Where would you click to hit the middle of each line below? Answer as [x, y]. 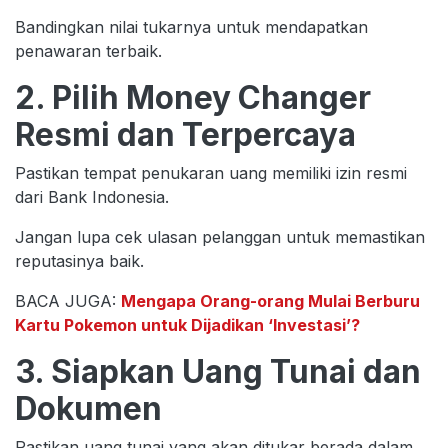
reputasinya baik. [79, 260]
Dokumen [88, 408]
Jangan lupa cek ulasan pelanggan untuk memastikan [220, 236]
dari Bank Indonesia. [94, 196]
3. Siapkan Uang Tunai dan [218, 371]
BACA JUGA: [68, 300]
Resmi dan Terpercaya [185, 134]
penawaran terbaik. [88, 50]
